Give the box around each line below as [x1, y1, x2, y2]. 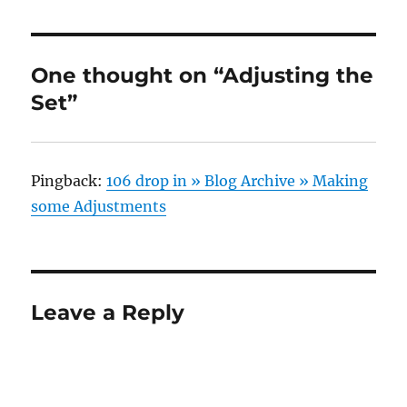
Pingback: [31, 171, 107, 190]
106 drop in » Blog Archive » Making [106, 171, 369, 190]
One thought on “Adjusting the [31, 62, 374, 88]
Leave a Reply [31, 299, 185, 325]
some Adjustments [31, 196, 167, 215]
